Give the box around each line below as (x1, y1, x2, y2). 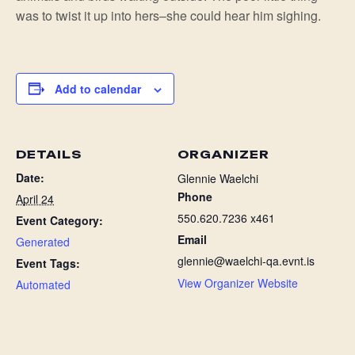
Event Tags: (16, 255, 80, 271)
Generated (16, 234, 70, 250)
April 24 (16, 191, 54, 207)
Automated (16, 277, 71, 292)
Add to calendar (55, 80, 141, 97)
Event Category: (16, 212, 103, 228)
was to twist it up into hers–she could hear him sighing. (16, 6, 321, 25)
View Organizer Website (177, 275, 298, 291)
